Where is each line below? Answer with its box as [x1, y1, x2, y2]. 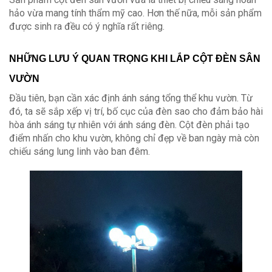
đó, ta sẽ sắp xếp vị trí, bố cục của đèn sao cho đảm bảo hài [9, 106, 263, 118]
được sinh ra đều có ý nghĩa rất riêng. [9, 21, 167, 33]
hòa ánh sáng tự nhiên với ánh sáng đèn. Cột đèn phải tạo [9, 119, 250, 131]
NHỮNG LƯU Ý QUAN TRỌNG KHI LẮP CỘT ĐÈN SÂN [9, 53, 260, 64]
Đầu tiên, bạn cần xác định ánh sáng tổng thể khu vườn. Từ [9, 92, 253, 104]
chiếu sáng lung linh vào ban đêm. [9, 146, 150, 158]
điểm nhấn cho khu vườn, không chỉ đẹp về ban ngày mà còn [9, 132, 259, 144]
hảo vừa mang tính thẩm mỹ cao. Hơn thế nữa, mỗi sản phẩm [9, 7, 262, 19]
